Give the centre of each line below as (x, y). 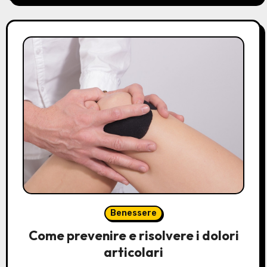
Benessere (133, 213)
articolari (133, 252)
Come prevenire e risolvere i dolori (133, 235)
